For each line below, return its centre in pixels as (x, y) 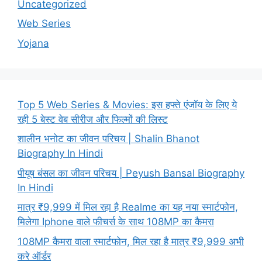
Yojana (33, 43)
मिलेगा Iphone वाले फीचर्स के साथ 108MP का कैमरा (116, 222)
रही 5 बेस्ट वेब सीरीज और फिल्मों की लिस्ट (93, 119)
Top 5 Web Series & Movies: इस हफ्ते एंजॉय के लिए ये (127, 104)
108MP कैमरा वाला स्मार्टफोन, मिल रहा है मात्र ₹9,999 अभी (131, 241)
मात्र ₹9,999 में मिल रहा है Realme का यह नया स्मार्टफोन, (128, 207)
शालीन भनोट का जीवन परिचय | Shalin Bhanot (108, 139)
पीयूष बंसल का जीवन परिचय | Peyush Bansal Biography (131, 173)
